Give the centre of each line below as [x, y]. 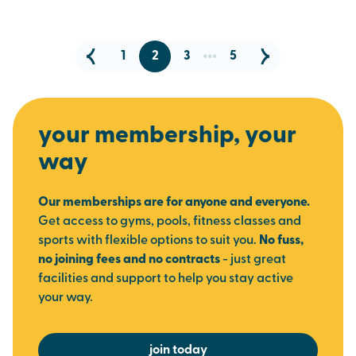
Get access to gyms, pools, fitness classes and [170, 222]
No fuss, [281, 241]
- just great [253, 260]
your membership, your [167, 136]
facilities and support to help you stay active [166, 279]
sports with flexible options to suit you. [149, 241]
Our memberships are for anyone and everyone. [174, 203]
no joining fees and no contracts [129, 260]
